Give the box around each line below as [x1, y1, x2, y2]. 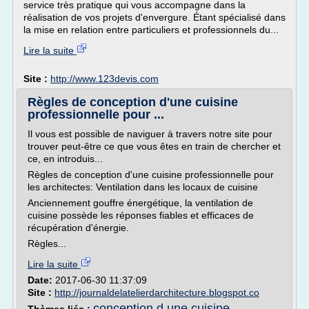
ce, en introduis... [28, 153, 103, 164]
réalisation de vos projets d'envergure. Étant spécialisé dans [23, 12, 286, 23]
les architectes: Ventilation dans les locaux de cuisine [28, 181, 258, 192]
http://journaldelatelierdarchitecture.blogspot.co [54, 287, 259, 298]
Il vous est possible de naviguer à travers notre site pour [28, 128, 272, 139]
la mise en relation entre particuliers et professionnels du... [23, 24, 279, 35]
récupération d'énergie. [28, 222, 129, 233]
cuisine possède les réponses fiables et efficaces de [28, 210, 254, 221]
